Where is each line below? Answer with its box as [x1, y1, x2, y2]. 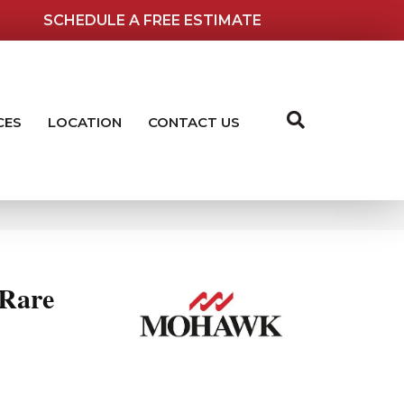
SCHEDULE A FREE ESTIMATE [43, 11, 262, 29]
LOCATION [47, 113, 122, 131]
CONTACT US [147, 113, 240, 131]
